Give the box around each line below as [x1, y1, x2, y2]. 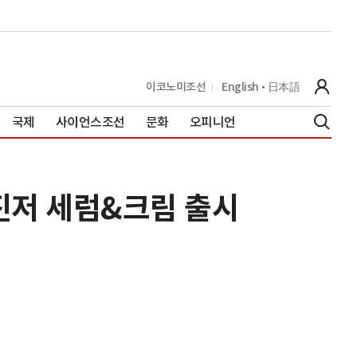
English [222, 79, 259, 94]
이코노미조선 [146, 79, 206, 94]
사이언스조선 [55, 113, 125, 130]
